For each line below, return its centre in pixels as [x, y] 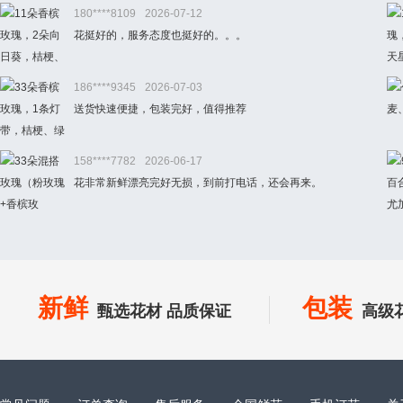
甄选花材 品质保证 [164, 311]
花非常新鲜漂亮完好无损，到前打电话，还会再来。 [198, 183]
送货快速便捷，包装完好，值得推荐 [160, 109]
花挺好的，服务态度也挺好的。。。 [160, 35]
